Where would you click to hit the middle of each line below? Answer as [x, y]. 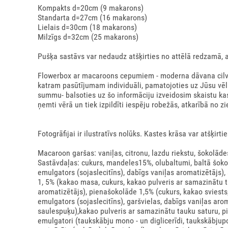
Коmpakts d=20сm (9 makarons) [90, 8]
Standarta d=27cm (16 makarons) [92, 18]
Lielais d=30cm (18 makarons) [87, 27]
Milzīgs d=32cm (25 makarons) [88, 37]
